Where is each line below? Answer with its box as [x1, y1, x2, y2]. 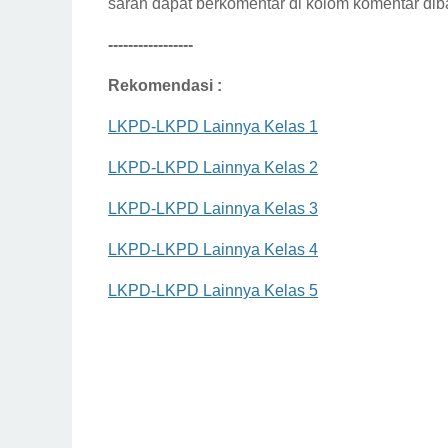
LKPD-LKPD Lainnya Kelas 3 [108, 200, 318, 217]
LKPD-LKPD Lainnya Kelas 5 [108, 282, 318, 299]
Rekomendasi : [108, 77, 222, 94]
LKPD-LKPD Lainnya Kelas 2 [108, 159, 318, 176]
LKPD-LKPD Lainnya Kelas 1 [108, 118, 318, 135]
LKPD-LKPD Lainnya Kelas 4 [108, 241, 318, 258]
